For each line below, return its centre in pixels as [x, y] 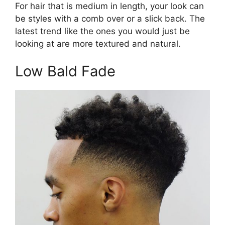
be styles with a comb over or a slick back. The [110, 18]
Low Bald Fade [65, 71]
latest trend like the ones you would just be [102, 31]
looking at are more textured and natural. [98, 43]
